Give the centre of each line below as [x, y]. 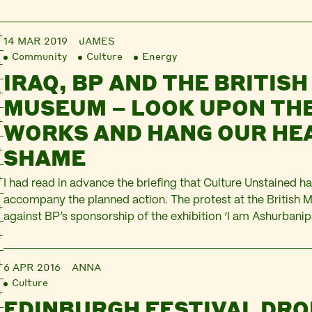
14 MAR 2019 [36, 40]
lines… [19, 250]
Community [40, 56]
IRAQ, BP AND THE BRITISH [156, 82]
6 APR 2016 [32, 267]
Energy [160, 56]
